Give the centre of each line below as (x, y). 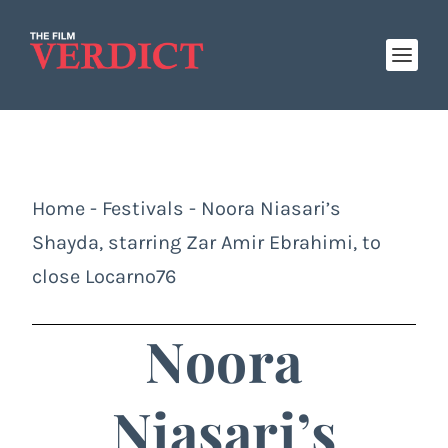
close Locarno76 (104, 276)
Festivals (143, 208)
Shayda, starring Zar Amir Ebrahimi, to (206, 242)
